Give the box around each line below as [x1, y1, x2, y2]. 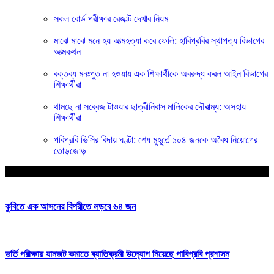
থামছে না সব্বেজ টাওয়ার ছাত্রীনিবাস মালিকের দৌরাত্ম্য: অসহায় [54, 101, 246, 112]
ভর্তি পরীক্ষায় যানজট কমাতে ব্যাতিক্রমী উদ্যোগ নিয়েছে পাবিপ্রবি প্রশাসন [5, 249, 229, 260]
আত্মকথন [54, 46, 81, 57]
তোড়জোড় [54, 145, 89, 156]
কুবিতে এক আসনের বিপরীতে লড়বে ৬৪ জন [5, 201, 136, 212]
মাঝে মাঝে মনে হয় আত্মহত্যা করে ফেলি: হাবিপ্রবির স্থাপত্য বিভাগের [54, 35, 264, 46]
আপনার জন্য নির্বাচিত [5, 166, 70, 177]
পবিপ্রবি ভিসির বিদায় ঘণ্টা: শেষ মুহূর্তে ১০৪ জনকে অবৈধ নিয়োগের [54, 134, 257, 145]
